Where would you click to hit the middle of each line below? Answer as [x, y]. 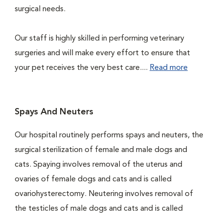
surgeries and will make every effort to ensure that [102, 53]
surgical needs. [40, 9]
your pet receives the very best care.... [82, 68]
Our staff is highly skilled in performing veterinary [99, 39]
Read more [169, 68]
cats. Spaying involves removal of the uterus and [99, 165]
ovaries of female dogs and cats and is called [93, 179]
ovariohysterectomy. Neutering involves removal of [104, 194]
